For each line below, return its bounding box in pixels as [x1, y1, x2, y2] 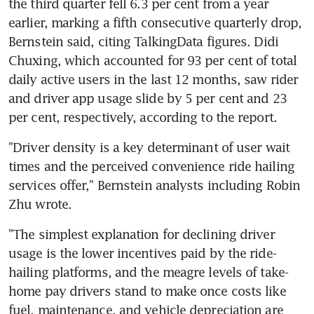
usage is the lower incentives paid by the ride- [8, 245, 276, 261]
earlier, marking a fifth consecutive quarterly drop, [8, 14, 302, 30]
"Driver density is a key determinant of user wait [8, 139, 289, 155]
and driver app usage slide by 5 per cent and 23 [8, 90, 287, 106]
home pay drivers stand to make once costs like [8, 282, 286, 299]
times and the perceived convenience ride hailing [8, 158, 294, 174]
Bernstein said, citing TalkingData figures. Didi [8, 33, 278, 49]
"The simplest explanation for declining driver [8, 226, 275, 242]
